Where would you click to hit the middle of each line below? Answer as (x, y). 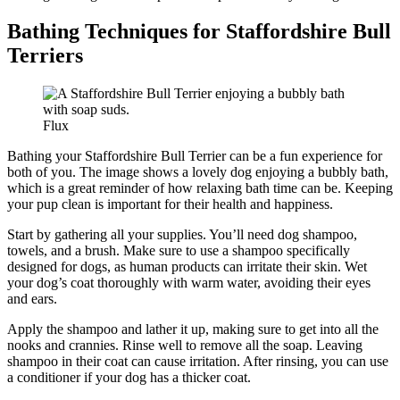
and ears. (32, 299)
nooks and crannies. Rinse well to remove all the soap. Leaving (185, 346)
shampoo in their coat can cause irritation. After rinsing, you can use (198, 362)
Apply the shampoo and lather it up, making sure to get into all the (193, 329)
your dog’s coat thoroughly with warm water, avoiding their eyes (189, 283)
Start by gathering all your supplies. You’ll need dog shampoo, (182, 235)
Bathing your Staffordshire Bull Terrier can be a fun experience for (195, 156)
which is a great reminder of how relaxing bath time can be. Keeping (200, 188)
